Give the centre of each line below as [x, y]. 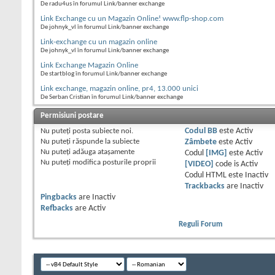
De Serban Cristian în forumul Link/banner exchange [112, 98]
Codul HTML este [215, 176]
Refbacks [57, 209]
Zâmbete [200, 142]
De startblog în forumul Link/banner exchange [104, 74]
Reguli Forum [200, 225]
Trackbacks [204, 187]
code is [227, 165]
